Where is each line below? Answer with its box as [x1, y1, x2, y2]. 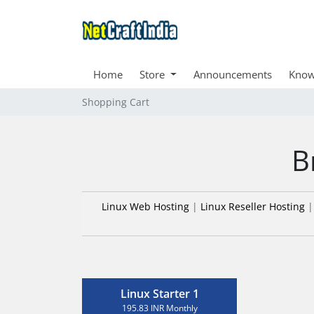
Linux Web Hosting [101, 200, 189, 213]
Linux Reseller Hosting [200, 200, 305, 213]
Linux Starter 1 [120, 286, 199, 301]
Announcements [193, 67, 272, 81]
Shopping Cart [82, 95, 149, 109]
